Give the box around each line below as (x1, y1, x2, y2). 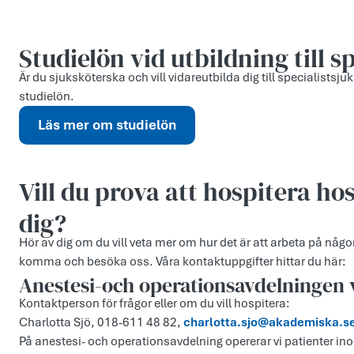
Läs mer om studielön (38, 116, 176, 134)
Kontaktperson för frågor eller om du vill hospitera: (19, 296, 290, 312)
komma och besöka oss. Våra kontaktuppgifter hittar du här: (19, 254, 346, 270)
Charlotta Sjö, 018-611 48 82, (19, 314, 183, 331)
